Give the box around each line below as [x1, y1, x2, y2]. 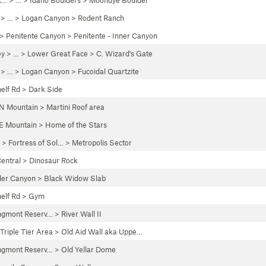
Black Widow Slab [44, 173, 106, 183]
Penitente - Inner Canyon [74, 31, 157, 40]
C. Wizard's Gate [96, 49, 153, 58]
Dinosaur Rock [29, 156, 78, 165]
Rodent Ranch [78, 13, 124, 23]
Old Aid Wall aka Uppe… [61, 227, 142, 236]
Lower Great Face [27, 49, 88, 58]
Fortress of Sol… [8, 138, 64, 147]
